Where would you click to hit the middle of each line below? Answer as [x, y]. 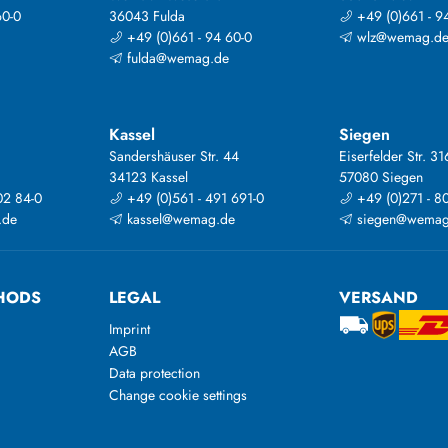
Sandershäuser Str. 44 [173, 156]
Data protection [154, 373]
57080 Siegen [381, 177]
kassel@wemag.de [178, 219]
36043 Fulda [146, 16]
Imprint [129, 329]
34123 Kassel [148, 177]
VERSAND [379, 298]
